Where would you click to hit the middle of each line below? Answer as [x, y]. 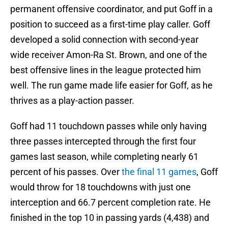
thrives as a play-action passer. [72, 101]
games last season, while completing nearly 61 [104, 157]
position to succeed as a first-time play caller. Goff [110, 24]
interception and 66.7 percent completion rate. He [110, 203]
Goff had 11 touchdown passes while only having [108, 126]
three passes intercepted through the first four [103, 141]
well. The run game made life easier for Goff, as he [111, 85]
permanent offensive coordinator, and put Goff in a [111, 9]
